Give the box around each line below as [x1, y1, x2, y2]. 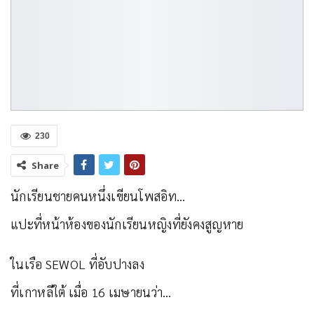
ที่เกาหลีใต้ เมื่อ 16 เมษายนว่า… [11, 283, 172, 300]
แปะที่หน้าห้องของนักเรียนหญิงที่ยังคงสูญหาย [11, 215, 244, 232]
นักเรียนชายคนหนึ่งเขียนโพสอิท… [11, 187, 186, 204]
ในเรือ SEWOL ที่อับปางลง [11, 255, 144, 272]
